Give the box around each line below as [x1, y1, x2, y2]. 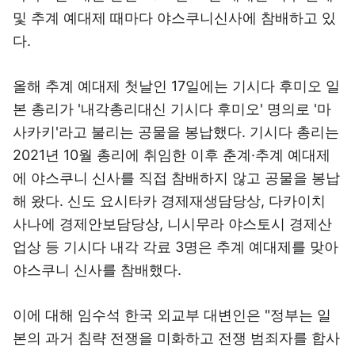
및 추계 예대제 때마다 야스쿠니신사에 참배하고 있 [13, 10, 336, 26]
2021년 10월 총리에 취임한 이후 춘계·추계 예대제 [13, 147, 330, 163]
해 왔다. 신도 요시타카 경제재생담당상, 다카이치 [13, 193, 326, 209]
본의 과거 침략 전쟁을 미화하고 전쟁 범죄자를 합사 [13, 330, 340, 346]
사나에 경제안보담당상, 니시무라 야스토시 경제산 [13, 216, 332, 232]
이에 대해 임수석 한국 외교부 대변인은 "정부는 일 [13, 307, 331, 323]
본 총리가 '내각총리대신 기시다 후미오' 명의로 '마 [13, 101, 331, 117]
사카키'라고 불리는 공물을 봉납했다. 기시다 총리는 [13, 124, 339, 140]
